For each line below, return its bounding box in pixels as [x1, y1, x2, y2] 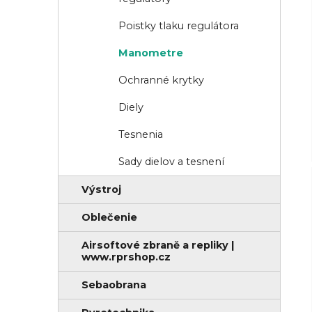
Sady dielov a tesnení [118, 155, 224, 169]
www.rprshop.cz [81, 251, 171, 264]
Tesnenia [118, 128, 163, 141]
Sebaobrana [81, 279, 146, 292]
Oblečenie [81, 211, 137, 224]
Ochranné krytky [118, 74, 204, 87]
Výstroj [81, 183, 121, 196]
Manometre [118, 47, 183, 60]
